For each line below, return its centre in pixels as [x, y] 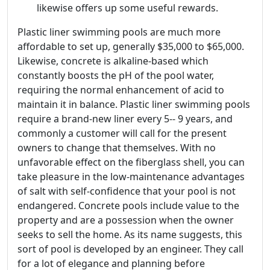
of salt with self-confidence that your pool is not [127, 191]
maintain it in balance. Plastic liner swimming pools [134, 105]
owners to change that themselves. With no [117, 148]
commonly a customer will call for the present [122, 133]
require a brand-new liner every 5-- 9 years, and [125, 119]
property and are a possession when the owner [126, 220]
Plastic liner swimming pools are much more [119, 32]
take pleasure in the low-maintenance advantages [131, 177]
